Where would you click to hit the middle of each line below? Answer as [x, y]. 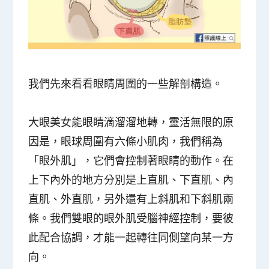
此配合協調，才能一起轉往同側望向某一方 [131, 237]
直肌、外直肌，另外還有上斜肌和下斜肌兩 [131, 199]
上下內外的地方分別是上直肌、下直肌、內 [131, 180]
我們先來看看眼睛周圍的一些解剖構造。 [126, 84]
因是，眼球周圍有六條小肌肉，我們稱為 [126, 141]
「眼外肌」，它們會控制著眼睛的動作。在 [131, 161]
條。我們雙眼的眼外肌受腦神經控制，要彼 [131, 218]
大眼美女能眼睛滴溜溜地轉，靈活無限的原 [131, 122]
